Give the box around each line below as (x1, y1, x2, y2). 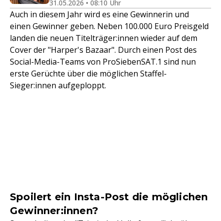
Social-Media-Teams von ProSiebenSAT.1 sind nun (10, 56, 196, 67)
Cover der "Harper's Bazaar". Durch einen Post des (10, 44, 197, 55)
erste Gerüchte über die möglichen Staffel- (10, 68, 167, 79)
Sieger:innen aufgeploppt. (10, 80, 106, 91)
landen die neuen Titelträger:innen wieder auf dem (10, 33, 197, 43)
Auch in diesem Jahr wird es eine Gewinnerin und (10, 9, 189, 20)
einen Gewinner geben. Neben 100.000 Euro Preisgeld (10, 21, 209, 32)
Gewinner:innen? (10, 205, 98, 217)
